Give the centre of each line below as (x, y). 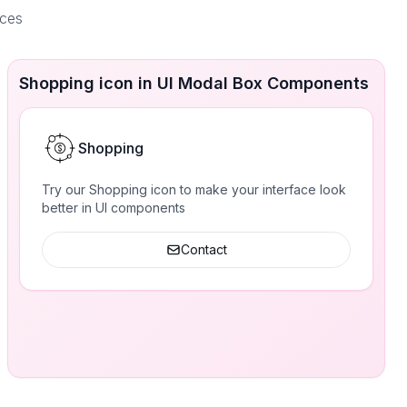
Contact (203, 249)
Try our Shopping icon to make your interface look (194, 189)
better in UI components (114, 208)
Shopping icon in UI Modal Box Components (194, 83)
